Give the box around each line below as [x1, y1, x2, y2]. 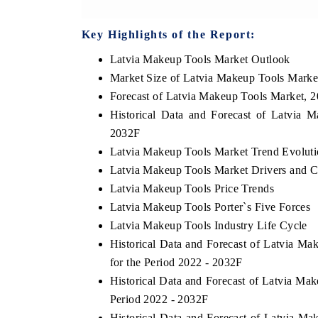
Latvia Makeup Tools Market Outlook [109, 53, 290, 65]
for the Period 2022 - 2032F [109, 256, 243, 268]
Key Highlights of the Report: [81, 28, 256, 40]
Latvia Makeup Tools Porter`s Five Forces [109, 200, 311, 213]
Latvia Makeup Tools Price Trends [109, 182, 274, 194]
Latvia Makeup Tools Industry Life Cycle [109, 219, 307, 231]
